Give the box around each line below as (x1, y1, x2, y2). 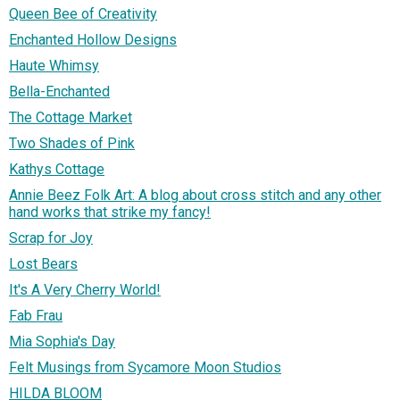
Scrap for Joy (9, 229, 93, 247)
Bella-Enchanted (9, 83, 110, 101)
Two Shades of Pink (9, 135, 135, 153)
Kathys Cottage (9, 161, 104, 179)
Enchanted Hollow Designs (9, 31, 177, 49)
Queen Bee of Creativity (9, 5, 157, 23)
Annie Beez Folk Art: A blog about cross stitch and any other (9, 187, 381, 204)
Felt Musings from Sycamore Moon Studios (9, 359, 281, 377)
